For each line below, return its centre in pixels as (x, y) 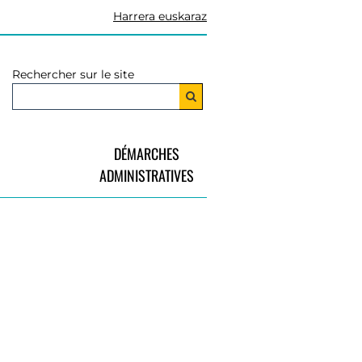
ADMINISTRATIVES (146, 175)
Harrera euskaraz (160, 16)
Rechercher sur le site (73, 75)
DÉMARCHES (146, 153)
